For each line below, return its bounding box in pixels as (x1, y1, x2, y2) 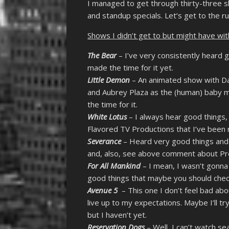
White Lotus (87, 111, 127, 122)
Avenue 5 (87, 185, 118, 196)
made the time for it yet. (87, 62, 174, 73)
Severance (87, 136, 122, 147)
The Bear (87, 50, 117, 61)
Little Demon (87, 75, 130, 85)
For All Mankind (87, 161, 141, 171)
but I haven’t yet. (87, 210, 147, 220)
